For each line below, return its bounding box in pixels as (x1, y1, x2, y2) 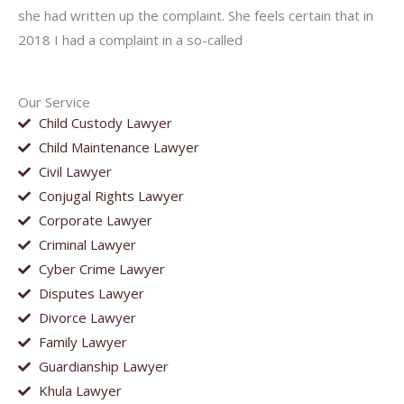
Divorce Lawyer (38, 308, 136, 326)
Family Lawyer (38, 333, 127, 351)
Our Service (18, 93, 90, 111)
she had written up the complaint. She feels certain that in (18, 5, 373, 24)
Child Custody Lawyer (38, 114, 172, 132)
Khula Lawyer (38, 381, 122, 399)
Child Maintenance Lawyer (38, 138, 199, 156)
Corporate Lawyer (38, 211, 152, 229)
